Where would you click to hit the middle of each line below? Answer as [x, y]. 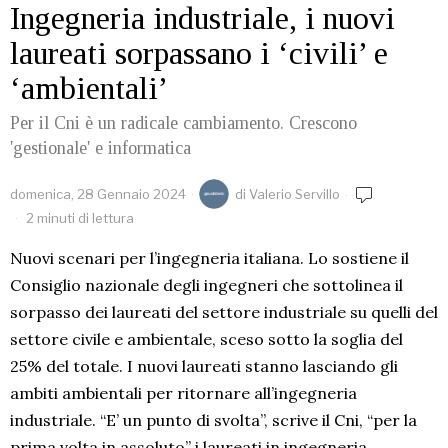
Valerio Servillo [294, 194]
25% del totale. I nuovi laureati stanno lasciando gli [204, 366]
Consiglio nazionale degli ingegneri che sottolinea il [206, 285]
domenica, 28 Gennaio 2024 [98, 194]
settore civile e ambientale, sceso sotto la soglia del [206, 339]
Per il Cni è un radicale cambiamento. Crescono [183, 123]
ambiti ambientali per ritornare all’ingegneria [183, 393]
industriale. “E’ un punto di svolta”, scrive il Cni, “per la [213, 420]
